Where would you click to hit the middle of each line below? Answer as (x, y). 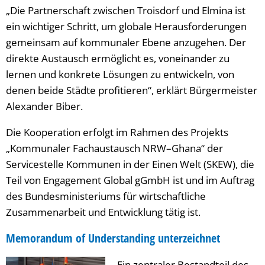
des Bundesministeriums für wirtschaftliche (106, 196)
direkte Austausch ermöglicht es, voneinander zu (118, 58)
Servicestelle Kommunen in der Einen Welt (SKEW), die (130, 164)
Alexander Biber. (44, 106)
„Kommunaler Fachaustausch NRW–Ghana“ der (114, 148)
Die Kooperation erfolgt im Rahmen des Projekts (117, 132)
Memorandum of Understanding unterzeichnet (113, 238)
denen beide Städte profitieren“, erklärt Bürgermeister (132, 90)
